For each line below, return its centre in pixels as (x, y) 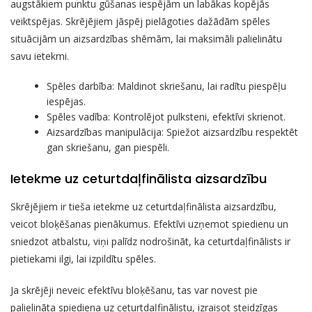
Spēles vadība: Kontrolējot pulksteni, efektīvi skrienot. (166, 116)
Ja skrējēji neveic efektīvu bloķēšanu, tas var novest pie (134, 290)
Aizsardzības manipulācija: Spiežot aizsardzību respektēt (173, 132)
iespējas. (67, 101)
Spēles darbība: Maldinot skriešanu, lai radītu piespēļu (167, 86)
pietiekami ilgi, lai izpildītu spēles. (83, 258)
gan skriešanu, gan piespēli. (108, 147)
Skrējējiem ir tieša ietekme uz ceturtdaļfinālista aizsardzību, (143, 206)
